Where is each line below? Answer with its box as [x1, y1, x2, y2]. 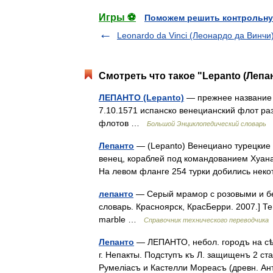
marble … [99, 214, 144, 224]
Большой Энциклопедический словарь [147, 119, 266, 127]
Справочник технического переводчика [144, 216, 269, 224]
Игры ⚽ [99, 12, 136, 23]
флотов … [99, 118, 147, 128]
